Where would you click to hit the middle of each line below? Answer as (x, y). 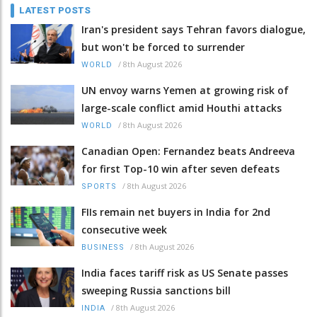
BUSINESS (103, 248)
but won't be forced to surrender (163, 47)
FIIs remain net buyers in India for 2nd (176, 212)
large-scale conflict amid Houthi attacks (181, 108)
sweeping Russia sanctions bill (156, 291)
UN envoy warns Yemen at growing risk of (185, 91)
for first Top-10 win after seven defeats (180, 169)
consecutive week (124, 230)
